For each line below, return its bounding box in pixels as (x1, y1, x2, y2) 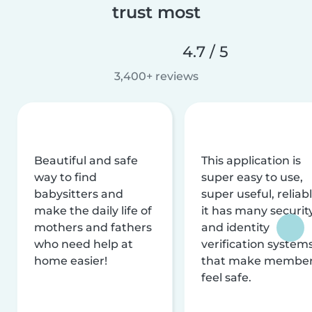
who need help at (34, 237, 133, 251)
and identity (201, 220, 270, 234)
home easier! (34, 253, 107, 267)
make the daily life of (34, 203, 152, 217)
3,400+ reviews (114, 69, 198, 83)
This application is (201, 153, 301, 167)
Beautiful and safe (34, 153, 138, 167)
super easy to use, (201, 170, 303, 184)
